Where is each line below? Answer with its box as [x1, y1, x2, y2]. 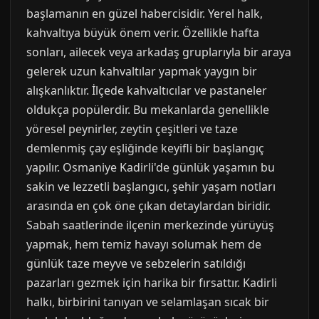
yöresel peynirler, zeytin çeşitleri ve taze [26, 121, 238, 137]
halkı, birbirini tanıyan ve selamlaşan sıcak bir [26, 294, 269, 310]
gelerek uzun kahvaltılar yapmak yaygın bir [26, 63, 257, 79]
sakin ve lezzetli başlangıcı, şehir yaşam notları [26, 179, 276, 194]
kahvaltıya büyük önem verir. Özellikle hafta [26, 25, 259, 41]
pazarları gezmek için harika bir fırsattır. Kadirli [26, 275, 277, 291]
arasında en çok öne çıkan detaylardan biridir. [26, 198, 271, 214]
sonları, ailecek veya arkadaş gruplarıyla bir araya [26, 44, 291, 60]
